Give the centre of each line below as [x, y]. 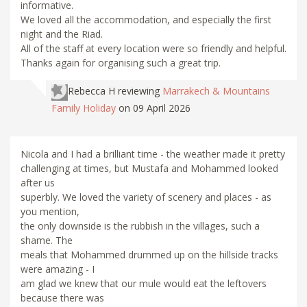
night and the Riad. [62, 34]
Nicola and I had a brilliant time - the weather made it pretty [153, 153]
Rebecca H [91, 91]
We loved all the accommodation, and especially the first [146, 20]
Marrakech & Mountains [216, 91]
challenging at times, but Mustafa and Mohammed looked [149, 168]
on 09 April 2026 [155, 108]
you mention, [50, 211]
